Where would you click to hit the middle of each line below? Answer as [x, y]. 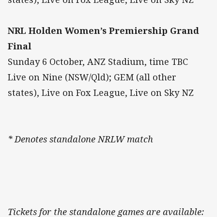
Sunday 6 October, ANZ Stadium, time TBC [98, 62]
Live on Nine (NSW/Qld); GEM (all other [92, 77]
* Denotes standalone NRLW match [80, 139]
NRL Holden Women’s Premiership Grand [103, 31]
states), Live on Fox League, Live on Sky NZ [101, 93]
